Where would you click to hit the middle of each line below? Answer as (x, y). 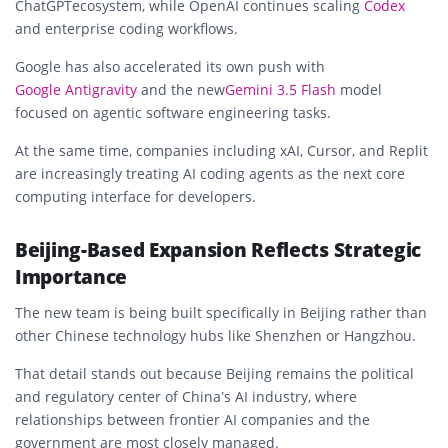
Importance (71, 276)
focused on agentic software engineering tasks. (173, 112)
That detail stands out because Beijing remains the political (214, 373)
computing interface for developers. (135, 196)
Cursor (329, 150)
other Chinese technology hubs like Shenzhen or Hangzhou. (215, 335)
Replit (408, 150)
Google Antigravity (76, 89)
